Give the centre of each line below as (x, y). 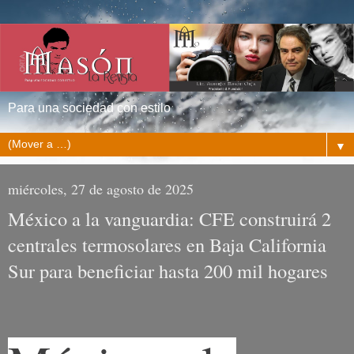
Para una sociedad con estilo (89, 108)
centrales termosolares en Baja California (167, 245)
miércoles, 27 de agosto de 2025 (101, 189)
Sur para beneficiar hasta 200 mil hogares (168, 271)
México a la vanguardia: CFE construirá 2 (169, 219)
